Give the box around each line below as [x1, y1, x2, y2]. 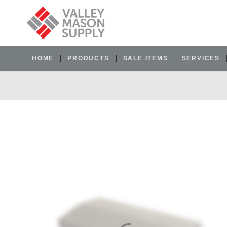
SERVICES [181, 55, 220, 62]
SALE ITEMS [123, 55, 168, 62]
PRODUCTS [67, 55, 109, 62]
